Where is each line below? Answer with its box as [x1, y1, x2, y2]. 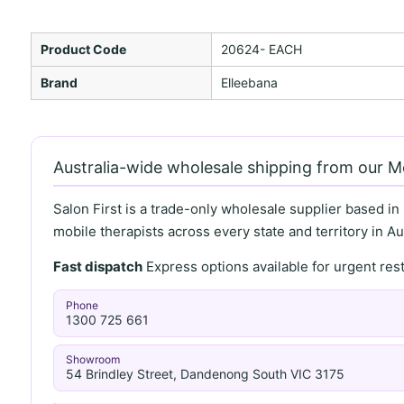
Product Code [40, 41, 126, 57]
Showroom [66, 353, 121, 367]
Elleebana [220, 74, 278, 90]
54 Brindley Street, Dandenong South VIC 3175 [66, 366, 345, 382]
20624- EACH [220, 41, 302, 57]
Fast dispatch [52, 257, 142, 275]
